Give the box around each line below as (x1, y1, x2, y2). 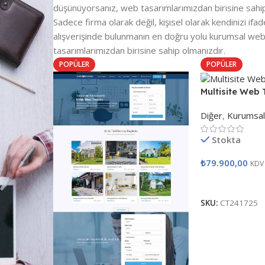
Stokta (212, 133, 241, 146)
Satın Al (207, 176, 237, 187)
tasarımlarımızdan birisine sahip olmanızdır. (53, 44, 225, 57)
